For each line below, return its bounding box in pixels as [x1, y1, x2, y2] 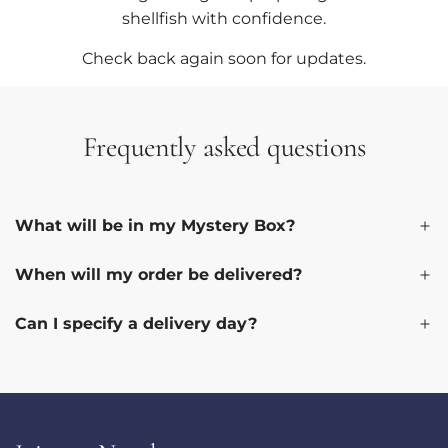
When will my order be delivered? [15, 265, 302, 285]
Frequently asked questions [82, 129, 366, 164]
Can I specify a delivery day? [15, 314, 257, 334]
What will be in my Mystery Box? [15, 216, 295, 236]
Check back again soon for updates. [82, 48, 366, 68]
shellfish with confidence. [122, 8, 326, 28]
